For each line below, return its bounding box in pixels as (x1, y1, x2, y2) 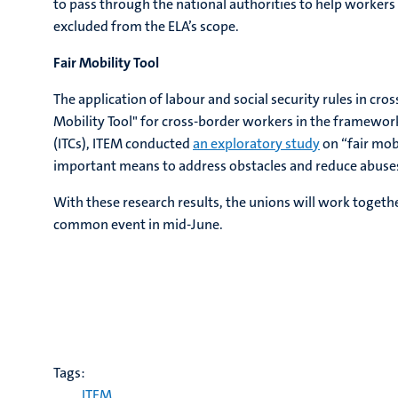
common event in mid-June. (53, 215, 223, 234)
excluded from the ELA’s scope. (53, 17, 239, 36)
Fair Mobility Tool (53, 53, 159, 72)
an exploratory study (193, 134, 320, 153)
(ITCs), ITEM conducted (53, 134, 193, 153)
